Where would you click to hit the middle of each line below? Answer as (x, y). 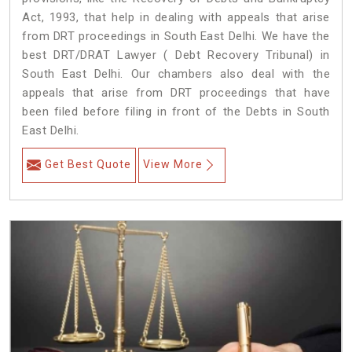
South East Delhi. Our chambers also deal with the (176, 74)
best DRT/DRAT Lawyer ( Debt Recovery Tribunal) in (176, 55)
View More (173, 165)
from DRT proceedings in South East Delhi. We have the (176, 37)
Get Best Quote (88, 165)
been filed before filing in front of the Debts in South (176, 112)
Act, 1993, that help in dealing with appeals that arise (176, 18)
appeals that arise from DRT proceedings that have (176, 93)
